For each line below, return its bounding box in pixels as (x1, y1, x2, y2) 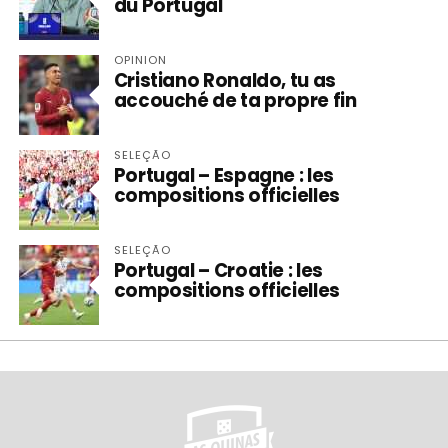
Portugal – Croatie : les (113, 258, 323, 283)
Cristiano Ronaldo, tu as (113, 68, 336, 93)
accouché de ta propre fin (113, 88, 357, 113)
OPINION (113, 52, 168, 68)
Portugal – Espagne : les (113, 163, 334, 188)
